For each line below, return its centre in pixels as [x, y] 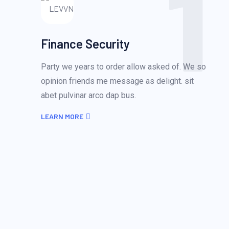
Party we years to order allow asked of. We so [123, 67]
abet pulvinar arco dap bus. [88, 95]
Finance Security [85, 44]
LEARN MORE [62, 116]
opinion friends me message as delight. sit [117, 81]
